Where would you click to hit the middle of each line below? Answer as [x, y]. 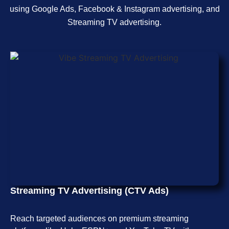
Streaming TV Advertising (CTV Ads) [89, 190]
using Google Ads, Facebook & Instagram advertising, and [114, 9]
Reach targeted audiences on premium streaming [99, 218]
